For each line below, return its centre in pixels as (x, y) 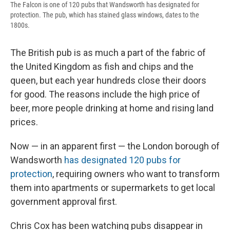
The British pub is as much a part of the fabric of (108, 52)
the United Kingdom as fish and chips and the (102, 66)
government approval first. (64, 201)
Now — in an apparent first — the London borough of (115, 146)
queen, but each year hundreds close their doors (108, 80)
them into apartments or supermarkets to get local (113, 187)
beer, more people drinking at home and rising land (112, 108)
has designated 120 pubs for (122, 160)
